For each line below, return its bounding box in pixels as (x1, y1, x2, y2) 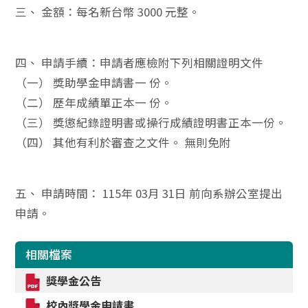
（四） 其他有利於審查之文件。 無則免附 (15, 134, 232, 151)
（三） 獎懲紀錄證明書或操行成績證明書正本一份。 (15, 114, 287, 131)
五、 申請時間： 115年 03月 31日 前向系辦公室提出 (15, 185, 283, 201)
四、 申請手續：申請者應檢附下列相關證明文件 (15, 54, 264, 71)
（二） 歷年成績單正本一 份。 (15, 94, 173, 111)
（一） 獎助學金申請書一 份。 (15, 74, 173, 91)
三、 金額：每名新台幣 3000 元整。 (15, 3, 201, 20)
